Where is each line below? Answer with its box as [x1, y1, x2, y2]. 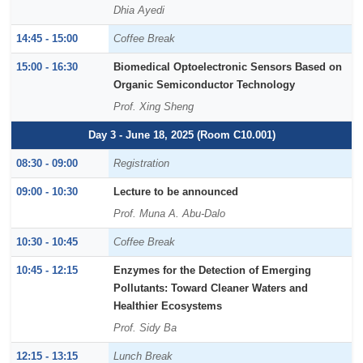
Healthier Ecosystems [113, 301, 223, 313]
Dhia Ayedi [113, 5, 165, 17]
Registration [113, 158, 170, 170]
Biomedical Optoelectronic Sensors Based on [113, 62, 343, 74]
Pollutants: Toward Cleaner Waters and [113, 283, 309, 295]
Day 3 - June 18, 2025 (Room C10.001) [88, 130, 275, 142]
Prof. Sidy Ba [113, 322, 177, 335]
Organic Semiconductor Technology [113, 79, 296, 92]
